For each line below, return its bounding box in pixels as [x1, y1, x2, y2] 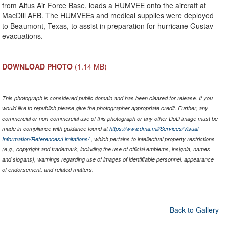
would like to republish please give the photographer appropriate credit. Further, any [2, 104, 208, 112]
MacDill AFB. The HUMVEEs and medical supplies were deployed [2, 10, 214, 20]
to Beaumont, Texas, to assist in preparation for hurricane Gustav [2, 20, 213, 31]
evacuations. [2, 30, 43, 41]
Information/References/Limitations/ [2, 134, 89, 143]
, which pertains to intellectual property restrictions [89, 134, 215, 143]
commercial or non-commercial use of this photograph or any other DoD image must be [2, 114, 218, 122]
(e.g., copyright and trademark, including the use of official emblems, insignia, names [2, 145, 210, 153]
